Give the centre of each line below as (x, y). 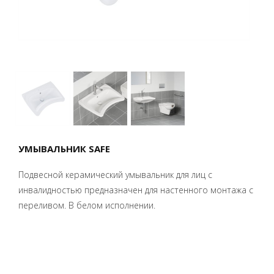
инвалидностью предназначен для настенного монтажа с (136, 190)
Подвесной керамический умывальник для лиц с (115, 175)
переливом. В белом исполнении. (87, 205)
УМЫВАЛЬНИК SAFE (64, 149)
